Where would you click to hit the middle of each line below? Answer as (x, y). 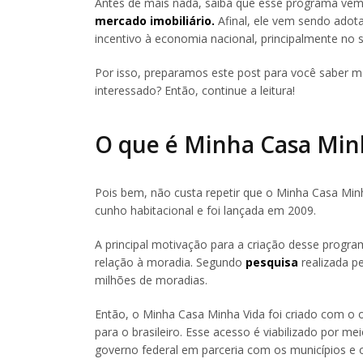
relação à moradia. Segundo (170, 262)
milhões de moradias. (151, 280)
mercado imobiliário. (155, 21)
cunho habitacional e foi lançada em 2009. (205, 210)
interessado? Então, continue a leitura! (195, 90)
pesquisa (272, 262)
